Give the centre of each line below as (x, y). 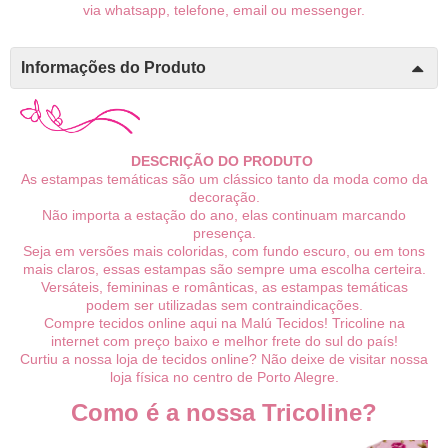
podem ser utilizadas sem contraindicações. (224, 305)
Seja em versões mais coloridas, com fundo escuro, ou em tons (224, 251)
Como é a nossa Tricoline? (224, 413)
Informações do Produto (113, 68)
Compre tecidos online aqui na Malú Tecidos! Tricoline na (224, 323)
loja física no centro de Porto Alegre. (224, 377)
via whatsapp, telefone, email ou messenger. (224, 10)
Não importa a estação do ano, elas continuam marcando (224, 215)
